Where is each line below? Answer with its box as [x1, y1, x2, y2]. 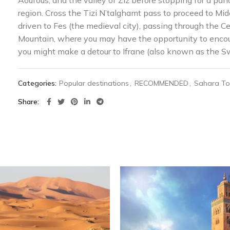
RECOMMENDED [135, 79, 189, 88]
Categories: [18, 79, 59, 88]
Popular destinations [59, 79, 129, 88]
